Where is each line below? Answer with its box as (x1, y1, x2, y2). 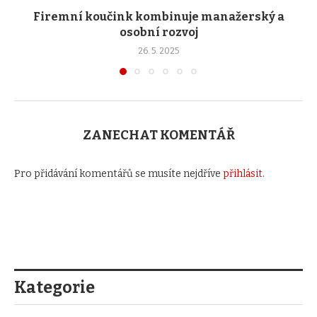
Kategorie (14, 277, 95, 298)
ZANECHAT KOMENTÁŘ (82, 127, 235, 144)
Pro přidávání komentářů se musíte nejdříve (14, 168, 223, 180)
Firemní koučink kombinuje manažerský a (33, 10, 284, 24)
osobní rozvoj (119, 25, 198, 40)
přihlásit (223, 168, 263, 180)
